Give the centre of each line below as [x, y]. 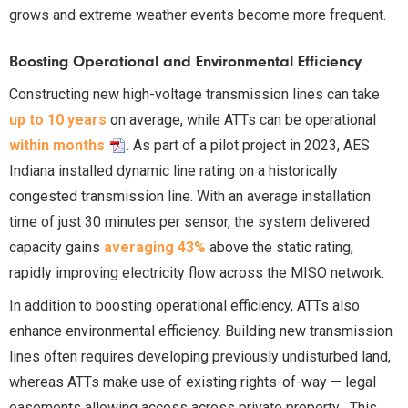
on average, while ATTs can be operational [241, 119]
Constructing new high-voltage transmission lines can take [194, 94]
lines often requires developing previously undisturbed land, [200, 356]
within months [57, 145]
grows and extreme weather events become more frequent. [198, 15]
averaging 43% [155, 247]
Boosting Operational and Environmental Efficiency [185, 61]
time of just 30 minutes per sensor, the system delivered [189, 221]
